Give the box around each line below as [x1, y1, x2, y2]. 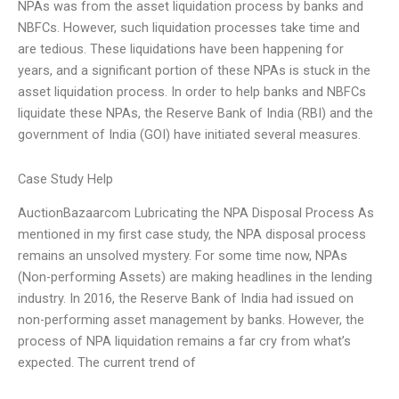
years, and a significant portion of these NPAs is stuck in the [18, 62, 370, 79]
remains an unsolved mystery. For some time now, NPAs [18, 248, 347, 265]
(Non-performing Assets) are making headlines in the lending [18, 269, 372, 286]
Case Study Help [18, 171, 113, 187]
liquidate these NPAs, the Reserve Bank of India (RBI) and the [18, 105, 373, 122]
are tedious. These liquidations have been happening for [18, 41, 344, 58]
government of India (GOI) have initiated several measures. [18, 126, 361, 143]
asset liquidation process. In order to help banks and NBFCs [18, 84, 366, 101]
